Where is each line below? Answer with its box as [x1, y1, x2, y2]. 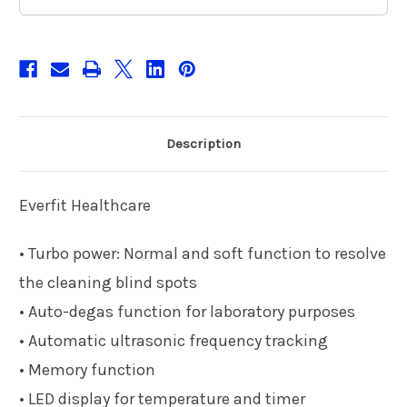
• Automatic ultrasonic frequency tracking [19, 330, 328, 351]
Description [166, 134, 241, 152]
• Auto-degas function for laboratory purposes [19, 301, 355, 322]
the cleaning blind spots [19, 272, 197, 293]
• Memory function [19, 359, 155, 380]
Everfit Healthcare [19, 194, 151, 215]
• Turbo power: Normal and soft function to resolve [19, 243, 386, 263]
